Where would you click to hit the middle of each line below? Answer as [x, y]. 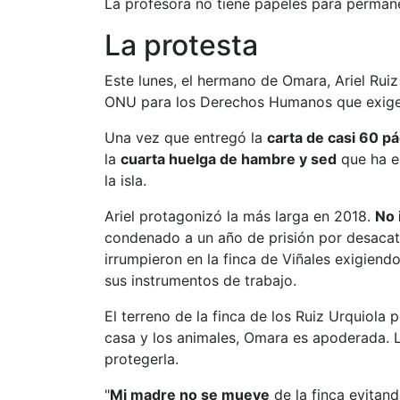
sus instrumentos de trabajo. [200, 280]
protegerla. [142, 359]
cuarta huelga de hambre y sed [229, 159]
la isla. [125, 180]
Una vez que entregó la [186, 137]
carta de [296, 137]
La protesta [181, 45]
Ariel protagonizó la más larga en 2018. [240, 216]
